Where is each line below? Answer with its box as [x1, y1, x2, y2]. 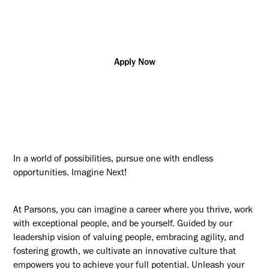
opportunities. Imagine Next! [13, 169, 127, 178]
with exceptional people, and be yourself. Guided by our [13, 220, 233, 229]
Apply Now [113, 59, 156, 68]
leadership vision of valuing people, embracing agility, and [13, 234, 244, 243]
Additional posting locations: [35, 3, 129, 12]
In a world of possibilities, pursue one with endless [13, 155, 214, 165]
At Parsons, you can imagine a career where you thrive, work [13, 206, 253, 216]
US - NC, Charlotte [44, 21, 105, 30]
